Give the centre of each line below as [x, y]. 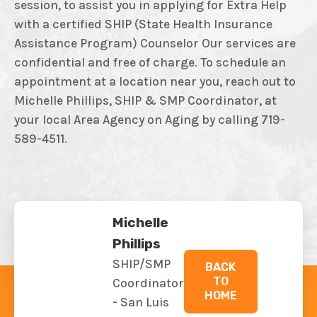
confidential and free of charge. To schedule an [150, 63]
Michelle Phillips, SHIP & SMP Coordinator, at [145, 101]
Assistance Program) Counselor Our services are [155, 44]
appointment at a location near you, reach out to [155, 82]
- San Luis [140, 302]
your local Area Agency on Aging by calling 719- [150, 120]
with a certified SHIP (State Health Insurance [143, 24]
